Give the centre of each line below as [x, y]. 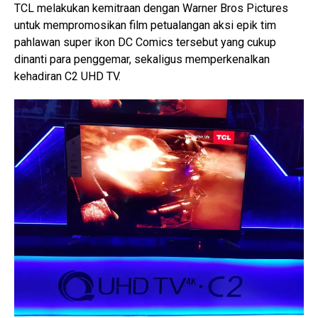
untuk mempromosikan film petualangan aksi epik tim [145, 25]
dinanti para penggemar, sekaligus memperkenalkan [142, 59]
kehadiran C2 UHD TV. [67, 76]
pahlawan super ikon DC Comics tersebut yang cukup [145, 42]
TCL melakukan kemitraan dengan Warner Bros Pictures [151, 8]
